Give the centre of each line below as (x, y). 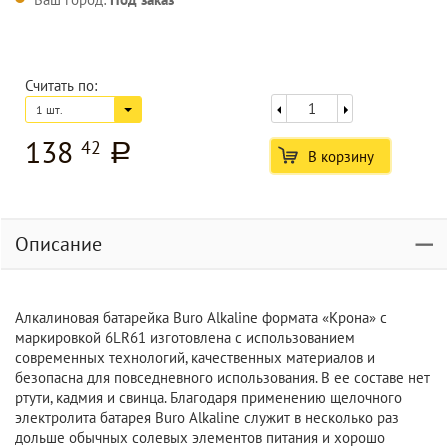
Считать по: (61, 85)
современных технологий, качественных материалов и (195, 357)
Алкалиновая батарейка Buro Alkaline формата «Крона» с (201, 317)
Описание (58, 244)
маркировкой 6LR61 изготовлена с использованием (185, 337)
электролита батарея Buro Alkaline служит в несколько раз (207, 417)
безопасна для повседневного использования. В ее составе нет (222, 377)
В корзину (340, 156)
